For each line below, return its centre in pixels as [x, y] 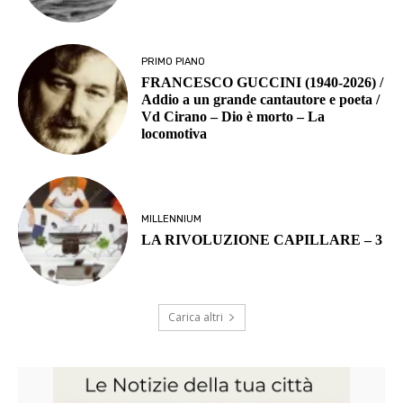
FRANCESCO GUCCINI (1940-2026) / [263, 82]
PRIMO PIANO [174, 61]
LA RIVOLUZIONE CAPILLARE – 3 [262, 239]
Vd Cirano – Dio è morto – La [233, 116]
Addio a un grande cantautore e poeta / [261, 99]
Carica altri [195, 317]
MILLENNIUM [172, 219]
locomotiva [175, 133]
